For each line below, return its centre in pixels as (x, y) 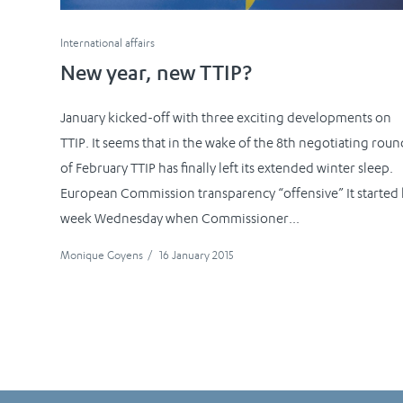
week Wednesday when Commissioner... (180, 219)
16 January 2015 (197, 255)
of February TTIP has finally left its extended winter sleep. (227, 169)
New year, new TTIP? (157, 76)
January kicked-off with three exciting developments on (226, 118)
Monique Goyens (102, 255)
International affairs (108, 43)
